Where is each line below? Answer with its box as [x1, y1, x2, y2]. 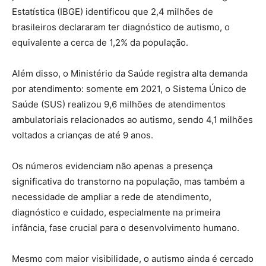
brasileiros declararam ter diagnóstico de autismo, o [12, 21, 230, 33]
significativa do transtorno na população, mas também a [12, 175, 245, 187]
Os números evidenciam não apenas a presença [12, 160, 213, 172]
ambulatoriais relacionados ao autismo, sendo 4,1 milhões [12, 113, 253, 125]
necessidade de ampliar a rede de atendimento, [12, 191, 211, 202]
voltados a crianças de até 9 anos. [12, 129, 153, 141]
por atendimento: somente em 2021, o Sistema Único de [12, 83, 246, 94]
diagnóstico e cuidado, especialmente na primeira [12, 206, 220, 218]
